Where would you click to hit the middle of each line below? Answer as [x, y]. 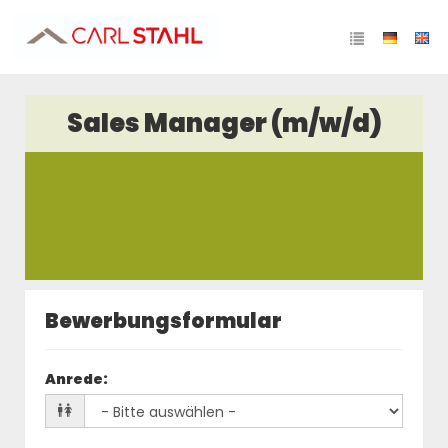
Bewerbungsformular [163, 321]
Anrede [74, 379]
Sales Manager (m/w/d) [224, 123]
